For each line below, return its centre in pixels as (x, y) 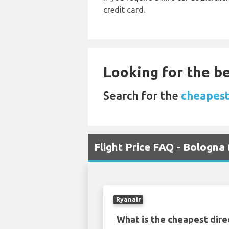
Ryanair (128, 200)
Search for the (142, 95)
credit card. (124, 10)
